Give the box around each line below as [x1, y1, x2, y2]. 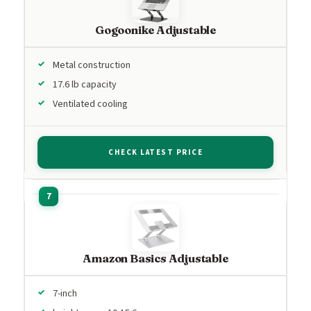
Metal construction [53, 58, 131, 72]
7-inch [53, 286, 77, 301]
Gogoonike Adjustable [95, 22, 216, 37]
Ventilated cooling [53, 96, 128, 111]
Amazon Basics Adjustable [83, 251, 228, 265]
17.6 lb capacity [53, 77, 117, 92]
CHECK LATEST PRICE [108, 146, 203, 158]
